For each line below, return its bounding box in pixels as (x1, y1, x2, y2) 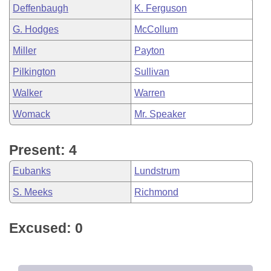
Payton (134, 45, 165, 56)
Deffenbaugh (13, 3, 68, 13)
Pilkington (13, 67, 56, 77)
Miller (13, 45, 36, 56)
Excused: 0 (9, 220, 83, 236)
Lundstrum (134, 166, 180, 176)
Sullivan (134, 67, 169, 77)
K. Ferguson (134, 3, 187, 13)
